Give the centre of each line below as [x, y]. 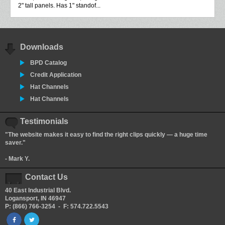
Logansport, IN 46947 [35, 199]
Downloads [42, 47]
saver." [15, 143]
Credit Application [56, 75]
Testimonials [44, 122]
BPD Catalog [48, 63]
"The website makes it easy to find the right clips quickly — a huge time [106, 135]
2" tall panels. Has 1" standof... [59, 6]
